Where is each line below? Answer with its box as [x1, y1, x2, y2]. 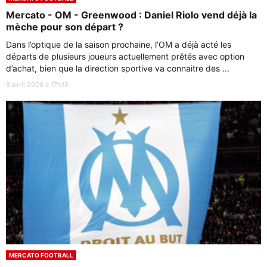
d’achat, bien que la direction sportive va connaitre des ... [6, 63, 229, 73]
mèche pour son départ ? [6, 21, 123, 33]
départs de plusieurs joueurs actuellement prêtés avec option [6, 51, 244, 61]
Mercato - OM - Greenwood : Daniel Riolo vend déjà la [6, 9, 257, 21]
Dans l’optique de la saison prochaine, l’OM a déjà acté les [6, 39, 231, 49]
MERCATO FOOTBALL [9, 251, 73, 259]
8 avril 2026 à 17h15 [6, 80, 69, 89]
